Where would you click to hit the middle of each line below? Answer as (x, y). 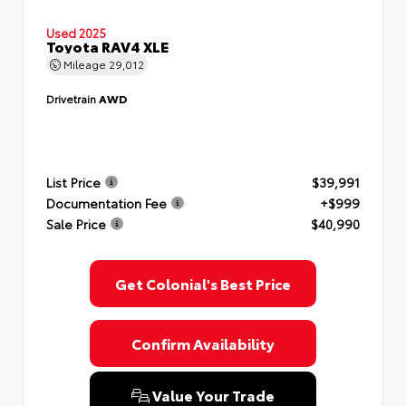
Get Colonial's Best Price (203, 283)
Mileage (85, 64)
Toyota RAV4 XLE (107, 46)
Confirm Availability (203, 343)
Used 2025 (76, 33)
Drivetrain (72, 98)
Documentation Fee (106, 203)
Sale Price (76, 223)
